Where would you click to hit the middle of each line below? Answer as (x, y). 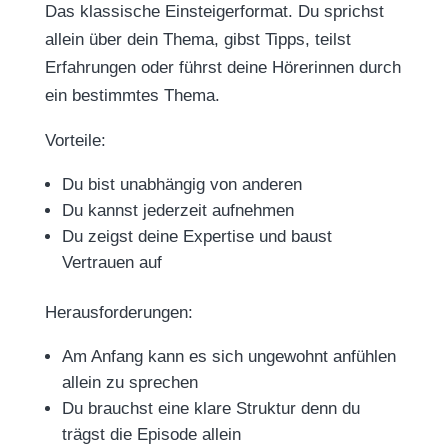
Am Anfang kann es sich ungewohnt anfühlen (228, 356)
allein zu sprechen (129, 382)
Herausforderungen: (118, 312)
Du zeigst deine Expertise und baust (196, 236)
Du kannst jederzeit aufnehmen (177, 210)
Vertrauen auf (111, 262)
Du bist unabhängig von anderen (181, 184)
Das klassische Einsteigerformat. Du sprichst (214, 11)
